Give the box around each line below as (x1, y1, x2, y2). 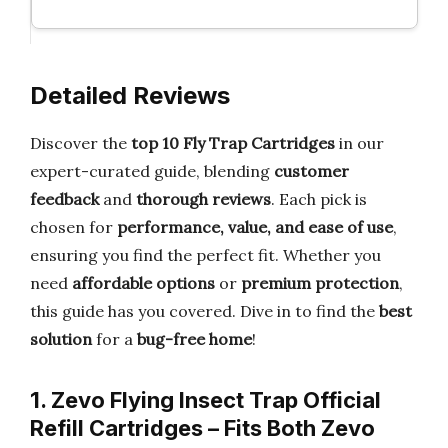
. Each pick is (271, 189, 367, 209)
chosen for (30, 217, 117, 237)
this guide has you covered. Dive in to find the (30, 301, 379, 321)
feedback (30, 189, 99, 209)
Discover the (30, 133, 131, 153)
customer (274, 161, 349, 181)
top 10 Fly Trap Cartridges (131, 133, 335, 153)
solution (30, 329, 92, 349)
